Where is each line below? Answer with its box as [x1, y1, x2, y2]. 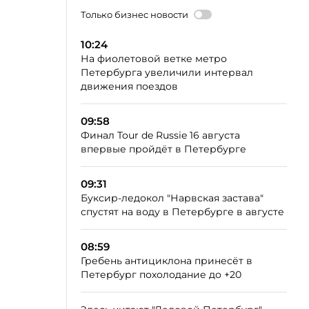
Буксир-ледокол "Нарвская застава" [81, 191, 263, 204]
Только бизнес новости [81, 8, 188, 20]
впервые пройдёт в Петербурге [81, 142, 246, 155]
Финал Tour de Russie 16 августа [81, 128, 240, 141]
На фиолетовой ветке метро [81, 52, 227, 65]
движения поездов [81, 79, 178, 92]
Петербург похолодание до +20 [81, 268, 241, 281]
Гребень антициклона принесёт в [81, 254, 252, 267]
